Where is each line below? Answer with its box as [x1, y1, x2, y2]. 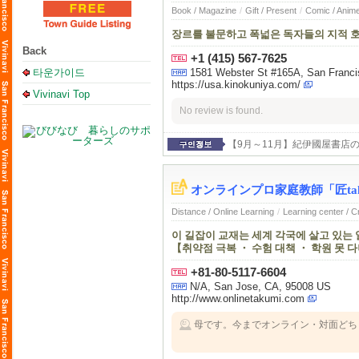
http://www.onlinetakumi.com [171, 292, 305, 305]
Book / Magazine [171, 6, 236, 16]
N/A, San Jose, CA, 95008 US [190, 280, 331, 293]
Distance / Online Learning [171, 207, 274, 217]
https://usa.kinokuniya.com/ [171, 79, 301, 91]
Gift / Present [245, 6, 296, 16]
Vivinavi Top [33, 88, 90, 100]
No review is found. [179, 105, 263, 116]
